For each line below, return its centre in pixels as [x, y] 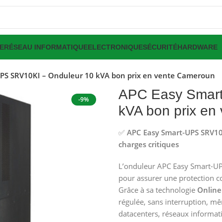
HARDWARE [197, 47]
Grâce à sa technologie [158, 190]
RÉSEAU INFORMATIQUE [46, 47]
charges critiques [148, 144]
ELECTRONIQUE [115, 47]
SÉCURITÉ [160, 47]
